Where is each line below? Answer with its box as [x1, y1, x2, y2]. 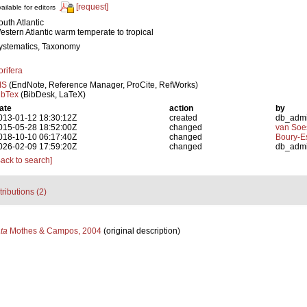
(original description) [101, 226, 180, 236]
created [169, 113, 198, 123]
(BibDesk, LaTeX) [19, 90, 86, 99]
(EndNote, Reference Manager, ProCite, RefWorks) [7, 80, 198, 90]
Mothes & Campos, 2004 [7, 226, 101, 236]
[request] [76, 2, 108, 12]
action [169, 103, 194, 113]
